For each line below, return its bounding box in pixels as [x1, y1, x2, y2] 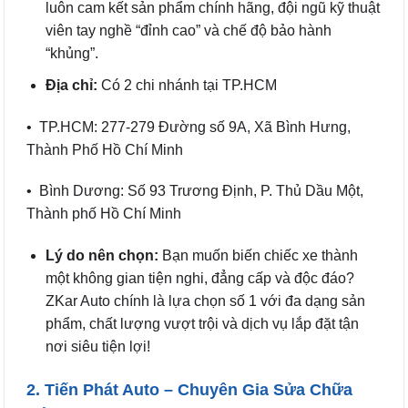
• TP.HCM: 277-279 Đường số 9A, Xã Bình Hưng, [26, 118, 351, 135]
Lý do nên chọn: [45, 248, 158, 264]
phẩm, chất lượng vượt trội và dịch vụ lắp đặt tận [45, 316, 359, 332]
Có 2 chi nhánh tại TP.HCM [97, 76, 277, 93]
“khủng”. [45, 46, 98, 62]
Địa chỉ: [45, 76, 97, 93]
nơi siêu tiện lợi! [45, 339, 150, 355]
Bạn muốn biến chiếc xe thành [158, 248, 358, 264]
